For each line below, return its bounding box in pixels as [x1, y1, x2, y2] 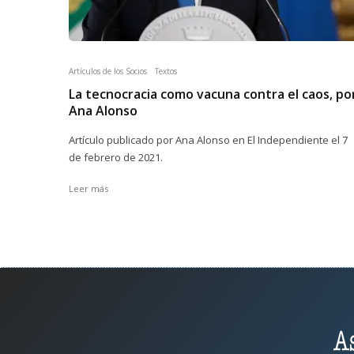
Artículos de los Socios [69, 66, 147, 77]
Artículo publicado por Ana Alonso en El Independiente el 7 [69, 133, 348, 147]
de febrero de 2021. [69, 150, 163, 164]
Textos [155, 66, 177, 77]
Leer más [69, 183, 108, 194]
